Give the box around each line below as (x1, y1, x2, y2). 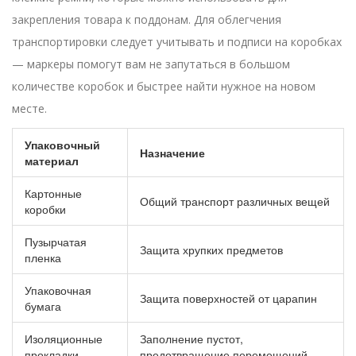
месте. (12, 101, 47, 117)
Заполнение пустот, (140, 331, 243, 347)
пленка (25, 250, 61, 266)
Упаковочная (25, 282, 91, 299)
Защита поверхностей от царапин (140, 290, 317, 307)
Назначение (140, 145, 205, 161)
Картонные (25, 185, 82, 202)
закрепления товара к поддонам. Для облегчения (12, 12, 281, 28)
